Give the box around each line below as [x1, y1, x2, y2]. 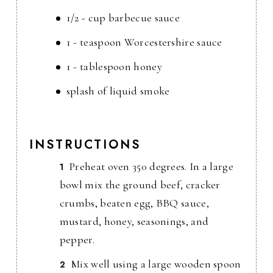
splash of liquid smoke [66, 84, 170, 98]
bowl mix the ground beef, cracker [59, 178, 221, 192]
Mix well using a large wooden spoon [71, 257, 241, 271]
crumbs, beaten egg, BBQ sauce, [59, 196, 209, 210]
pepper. [59, 233, 94, 247]
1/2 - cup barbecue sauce [66, 11, 180, 25]
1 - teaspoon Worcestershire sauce [66, 35, 222, 49]
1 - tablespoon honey [66, 60, 162, 74]
